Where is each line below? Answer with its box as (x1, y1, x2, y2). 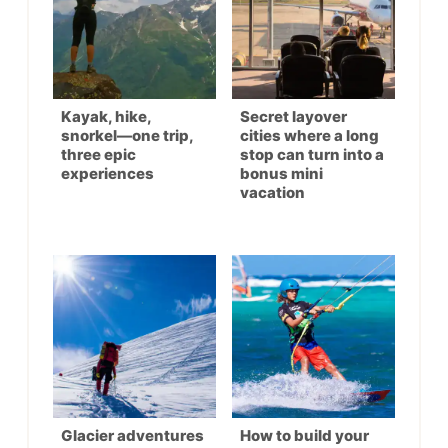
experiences (61, 163, 154, 183)
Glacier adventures (61, 425, 204, 445)
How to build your (240, 425, 369, 445)
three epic (61, 144, 136, 164)
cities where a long (240, 125, 379, 145)
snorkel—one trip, (61, 125, 193, 145)
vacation (240, 182, 305, 202)
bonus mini (240, 163, 323, 183)
